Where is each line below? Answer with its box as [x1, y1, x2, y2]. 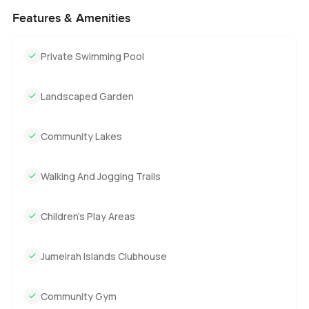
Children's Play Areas [40, 209, 135, 223]
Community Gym [40, 289, 117, 303]
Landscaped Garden [40, 89, 134, 103]
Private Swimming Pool [40, 49, 144, 63]
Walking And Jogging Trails [40, 169, 161, 183]
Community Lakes [40, 129, 122, 143]
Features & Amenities [12, 10, 130, 26]
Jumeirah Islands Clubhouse [40, 249, 167, 263]
